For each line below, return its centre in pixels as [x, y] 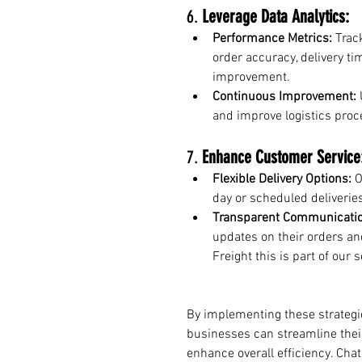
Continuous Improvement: [284, 97]
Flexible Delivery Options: [282, 179]
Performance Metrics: [272, 38]
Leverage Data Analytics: [276, 16]
